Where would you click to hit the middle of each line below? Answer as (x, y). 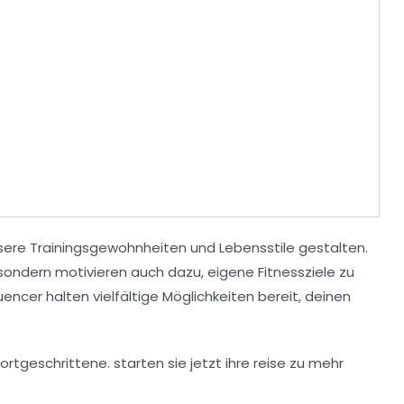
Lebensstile (257, 247)
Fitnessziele (297, 271)
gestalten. (331, 247)
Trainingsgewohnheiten (108, 247)
